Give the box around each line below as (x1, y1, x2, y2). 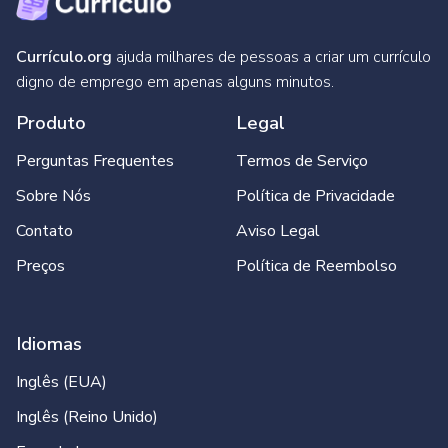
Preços (16, 254, 65, 277)
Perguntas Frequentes (16, 149, 174, 172)
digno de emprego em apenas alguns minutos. (16, 70, 334, 93)
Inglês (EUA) (16, 370, 107, 393)
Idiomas (16, 330, 82, 356)
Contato (16, 219, 73, 242)
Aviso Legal (236, 219, 320, 242)
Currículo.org (16, 45, 112, 68)
